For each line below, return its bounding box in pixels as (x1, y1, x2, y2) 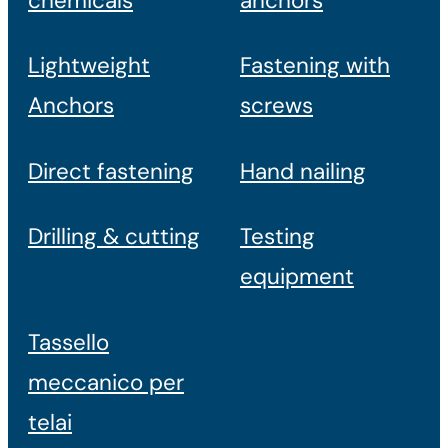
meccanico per (28, 367, 184, 397)
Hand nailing (240, 156, 366, 186)
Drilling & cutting (28, 222, 200, 252)
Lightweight (28, 51, 150, 81)
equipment (240, 262, 354, 292)
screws (240, 91, 313, 121)
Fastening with (240, 51, 390, 81)
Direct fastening (28, 156, 194, 186)
